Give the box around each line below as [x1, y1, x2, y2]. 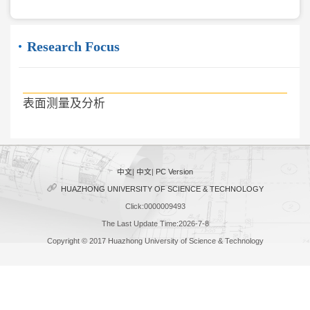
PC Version [156, 167, 193, 176]
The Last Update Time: [101, 219, 179, 228]
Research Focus [26, 38, 120, 54]
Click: [125, 201, 144, 210]
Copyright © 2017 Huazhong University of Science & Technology [46, 236, 264, 245]
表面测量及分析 [22, 96, 105, 110]
